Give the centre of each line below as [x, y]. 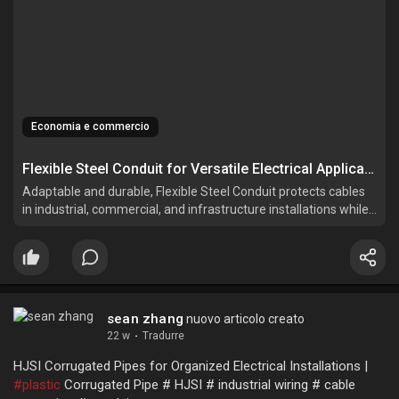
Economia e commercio [90, 126]
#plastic [37, 384]
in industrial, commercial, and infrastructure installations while [195, 209]
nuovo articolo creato [244, 318]
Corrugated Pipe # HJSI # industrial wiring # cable [208, 384]
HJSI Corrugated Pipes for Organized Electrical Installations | [191, 366]
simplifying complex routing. [101, 227]
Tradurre [163, 335]
